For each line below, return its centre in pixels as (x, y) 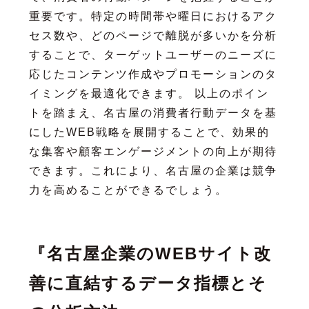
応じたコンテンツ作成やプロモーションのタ (153, 74)
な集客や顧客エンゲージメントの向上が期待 (153, 151)
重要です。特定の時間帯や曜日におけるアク (153, 16)
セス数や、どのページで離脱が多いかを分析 (153, 35)
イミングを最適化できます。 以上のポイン (149, 93)
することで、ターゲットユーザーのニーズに (153, 54)
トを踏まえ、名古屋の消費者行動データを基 (153, 112)
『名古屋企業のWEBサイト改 (150, 253)
